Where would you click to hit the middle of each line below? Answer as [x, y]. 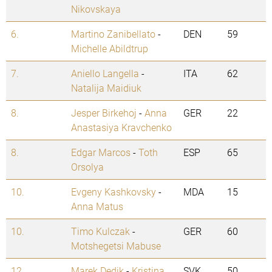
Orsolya [87, 167]
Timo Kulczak [100, 231]
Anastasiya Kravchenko [121, 127]
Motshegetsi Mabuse [116, 246]
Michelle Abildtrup [110, 49]
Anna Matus [97, 206]
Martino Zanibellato [113, 34]
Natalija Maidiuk [106, 88]
